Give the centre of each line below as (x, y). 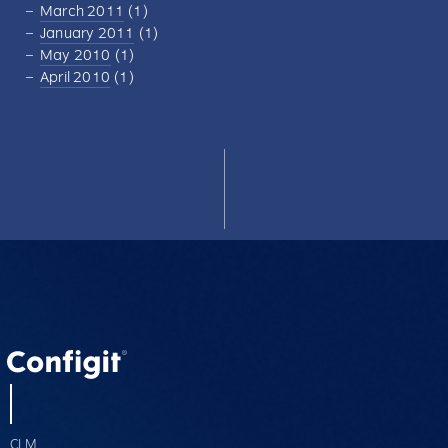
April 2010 (75, 78)
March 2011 (82, 12)
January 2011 (87, 34)
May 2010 (75, 56)
